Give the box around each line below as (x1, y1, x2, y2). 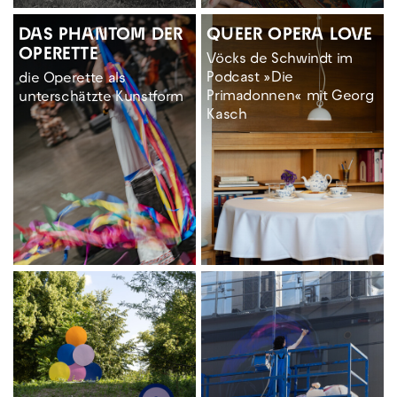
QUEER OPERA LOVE (206, 27, 373, 44)
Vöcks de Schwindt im (206, 52, 354, 67)
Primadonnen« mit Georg (206, 90, 374, 105)
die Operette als (19, 72, 126, 87)
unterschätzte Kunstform (19, 90, 183, 105)
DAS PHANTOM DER (19, 27, 183, 44)
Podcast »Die (206, 71, 293, 86)
